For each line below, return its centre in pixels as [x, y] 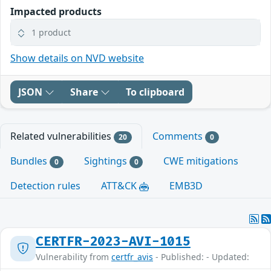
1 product [51, 32]
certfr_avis [132, 257]
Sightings [106, 161]
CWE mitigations [201, 161]
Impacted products [56, 11]
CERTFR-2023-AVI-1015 [113, 242]
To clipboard [155, 92]
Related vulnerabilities [62, 136]
